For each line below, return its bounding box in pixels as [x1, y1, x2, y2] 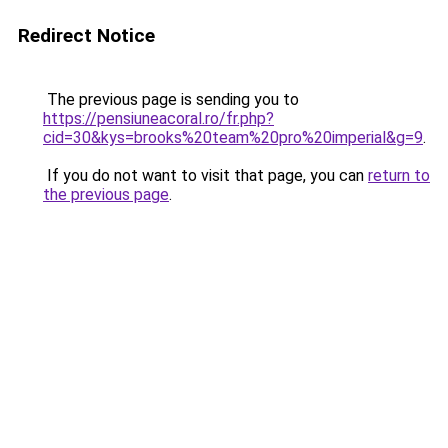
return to [368, 166, 430, 185]
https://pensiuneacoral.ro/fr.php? [43, 109, 274, 128]
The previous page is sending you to [43, 90, 299, 109]
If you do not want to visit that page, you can [43, 166, 368, 185]
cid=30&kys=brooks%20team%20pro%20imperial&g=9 [43, 128, 423, 147]
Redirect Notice [18, 24, 155, 47]
